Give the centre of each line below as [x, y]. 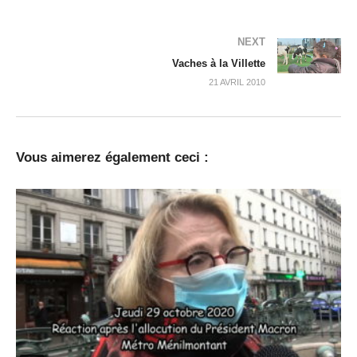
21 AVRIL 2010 [237, 82]
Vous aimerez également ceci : [112, 158]
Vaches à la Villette [219, 64]
